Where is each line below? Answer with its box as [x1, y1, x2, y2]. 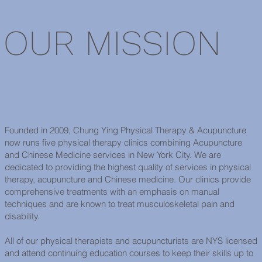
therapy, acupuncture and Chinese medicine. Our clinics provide [5, 173, 251, 185]
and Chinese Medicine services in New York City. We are [5, 149, 222, 160]
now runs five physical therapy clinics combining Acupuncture [5, 136, 243, 148]
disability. [5, 210, 40, 222]
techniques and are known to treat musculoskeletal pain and [5, 198, 235, 209]
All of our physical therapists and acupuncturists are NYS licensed [5, 235, 258, 246]
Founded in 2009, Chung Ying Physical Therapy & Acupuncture [5, 124, 247, 136]
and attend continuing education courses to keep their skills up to [5, 247, 254, 258]
